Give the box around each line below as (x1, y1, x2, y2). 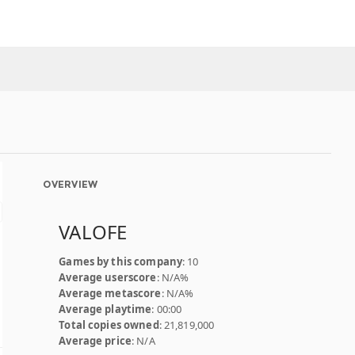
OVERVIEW (43, 178, 98, 190)
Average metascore (59, 286, 162, 300)
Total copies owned (59, 318, 159, 332)
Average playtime (59, 302, 152, 316)
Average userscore (59, 270, 157, 284)
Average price (59, 334, 132, 348)
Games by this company (59, 254, 183, 269)
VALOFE (59, 219, 128, 245)
